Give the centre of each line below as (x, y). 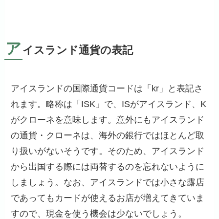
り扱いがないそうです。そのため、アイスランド (108, 151)
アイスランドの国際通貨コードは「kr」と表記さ (107, 89)
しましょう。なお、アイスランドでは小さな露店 (108, 183)
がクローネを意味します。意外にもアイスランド (108, 120)
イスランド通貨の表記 (77, 51)
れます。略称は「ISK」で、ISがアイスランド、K (109, 104)
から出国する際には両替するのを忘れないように (108, 167)
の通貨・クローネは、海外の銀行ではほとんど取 (108, 136)
